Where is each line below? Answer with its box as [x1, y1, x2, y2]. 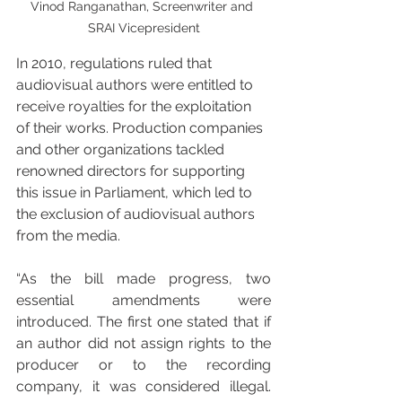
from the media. [16, 226, 120, 244]
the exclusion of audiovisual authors [16, 205, 258, 223]
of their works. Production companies [16, 118, 267, 136]
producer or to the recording [16, 355, 271, 373]
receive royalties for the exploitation [16, 97, 255, 115]
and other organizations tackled [16, 140, 228, 158]
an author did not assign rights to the [16, 334, 271, 352]
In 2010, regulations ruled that [16, 54, 215, 72]
